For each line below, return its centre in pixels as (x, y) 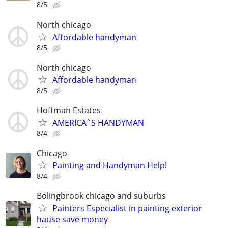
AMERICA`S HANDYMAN (98, 122)
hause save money (72, 220)
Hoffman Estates (69, 110)
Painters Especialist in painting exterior (127, 208)
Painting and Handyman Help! (110, 166)
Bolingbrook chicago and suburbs (101, 196)
